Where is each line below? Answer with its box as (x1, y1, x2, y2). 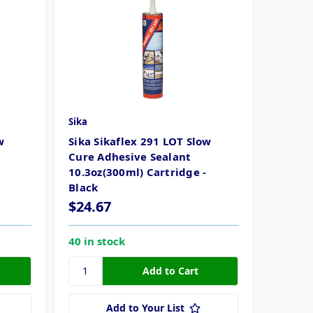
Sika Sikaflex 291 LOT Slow (68, 133, 212, 148)
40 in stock (68, 233, 125, 248)
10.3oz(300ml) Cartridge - (68, 164, 207, 179)
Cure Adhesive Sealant (68, 149, 191, 163)
